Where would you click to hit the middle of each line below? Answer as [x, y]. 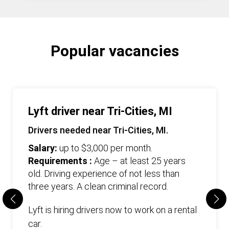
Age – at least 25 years [140, 161]
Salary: [43, 148]
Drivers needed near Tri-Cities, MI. [98, 130]
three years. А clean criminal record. [98, 186]
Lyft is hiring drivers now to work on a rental [112, 210]
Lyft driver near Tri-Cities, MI [100, 111]
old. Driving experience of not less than [104, 174]
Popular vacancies [114, 51]
